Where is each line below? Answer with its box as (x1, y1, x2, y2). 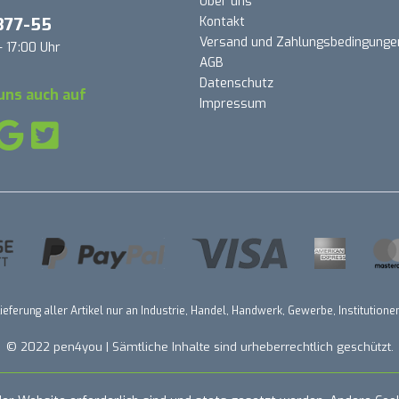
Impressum (199, 95, 266, 112)
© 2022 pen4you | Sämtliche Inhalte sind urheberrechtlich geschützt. (5, 339, 394, 355)
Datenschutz (199, 75, 273, 92)
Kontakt (199, 13, 245, 30)
